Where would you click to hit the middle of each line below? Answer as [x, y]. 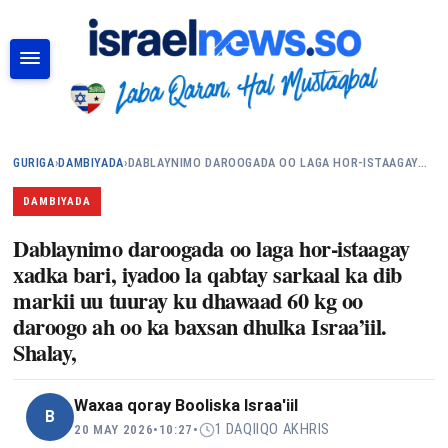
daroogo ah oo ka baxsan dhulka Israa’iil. [200, 326]
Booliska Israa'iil [236, 405]
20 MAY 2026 [114, 429]
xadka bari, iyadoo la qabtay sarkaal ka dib [207, 274]
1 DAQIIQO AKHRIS [272, 429]
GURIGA [34, 163]
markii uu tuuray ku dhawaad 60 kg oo [188, 300]
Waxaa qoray [124, 405]
